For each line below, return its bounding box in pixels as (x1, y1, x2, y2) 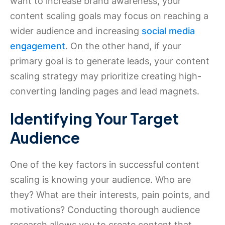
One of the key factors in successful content (10, 159, 199, 170)
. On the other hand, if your (65, 41, 181, 51)
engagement (10, 41, 65, 51)
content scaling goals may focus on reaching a (10, 11, 208, 21)
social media (142, 26, 195, 36)
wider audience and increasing (10, 26, 142, 36)
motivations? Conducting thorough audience (10, 204, 200, 215)
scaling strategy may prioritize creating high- (10, 71, 201, 81)
